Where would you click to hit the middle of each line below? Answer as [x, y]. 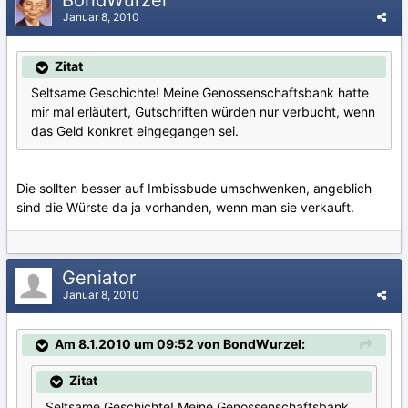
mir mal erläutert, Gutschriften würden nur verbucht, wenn [203, 111]
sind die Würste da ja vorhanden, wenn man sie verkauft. [185, 207]
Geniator [102, 277]
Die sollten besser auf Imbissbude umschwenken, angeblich [194, 188]
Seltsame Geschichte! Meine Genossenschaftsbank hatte [200, 92]
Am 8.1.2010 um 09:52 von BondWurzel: [180, 343]
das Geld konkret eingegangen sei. [135, 130]
